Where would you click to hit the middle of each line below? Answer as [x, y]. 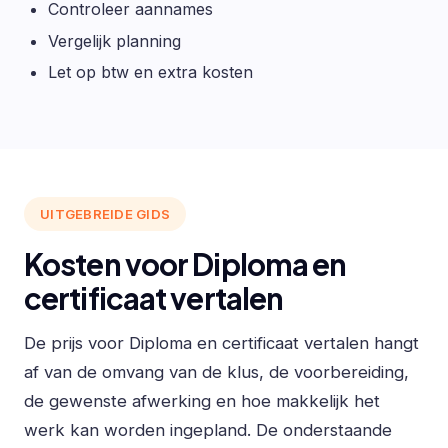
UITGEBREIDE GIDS [105, 213]
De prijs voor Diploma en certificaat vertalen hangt [221, 342]
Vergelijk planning [114, 40]
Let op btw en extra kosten [150, 72]
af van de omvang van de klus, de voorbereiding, [216, 371]
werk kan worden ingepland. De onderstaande [208, 429]
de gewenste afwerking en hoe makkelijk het [202, 400]
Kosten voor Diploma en [185, 264]
